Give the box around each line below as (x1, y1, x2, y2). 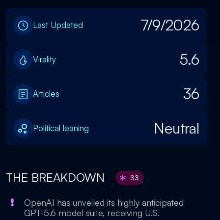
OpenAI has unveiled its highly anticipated (24, 197, 184, 208)
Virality (33, 54, 56, 64)
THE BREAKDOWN (6, 170, 108, 185)
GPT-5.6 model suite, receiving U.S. (24, 207, 160, 218)
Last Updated (33, 20, 83, 30)
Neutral (154, 119, 199, 137)
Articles (33, 88, 59, 99)
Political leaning (33, 123, 89, 133)
